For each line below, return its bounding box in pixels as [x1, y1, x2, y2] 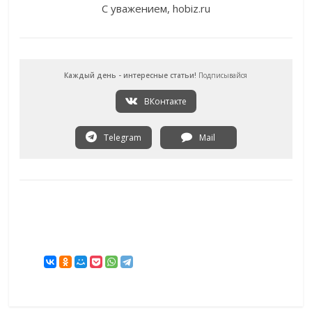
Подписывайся [196, 70, 248, 81]
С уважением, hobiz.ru [101, 1, 210, 16]
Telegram [101, 132, 141, 144]
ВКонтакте [141, 95, 187, 108]
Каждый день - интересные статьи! [64, 70, 197, 81]
